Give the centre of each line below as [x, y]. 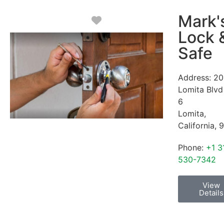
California [196, 126]
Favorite [120, 20]
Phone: [192, 148]
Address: [196, 78]
